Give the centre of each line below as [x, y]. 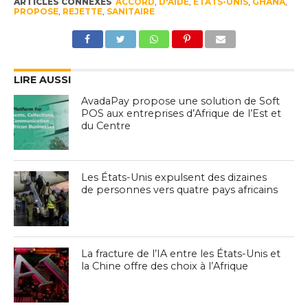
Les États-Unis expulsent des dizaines [174, 178]
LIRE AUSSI [42, 80]
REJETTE [82, 12]
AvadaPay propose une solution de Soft [181, 101]
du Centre [106, 126]
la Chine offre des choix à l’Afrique [165, 266]
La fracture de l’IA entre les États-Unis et [181, 254]
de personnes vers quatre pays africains [180, 190]
